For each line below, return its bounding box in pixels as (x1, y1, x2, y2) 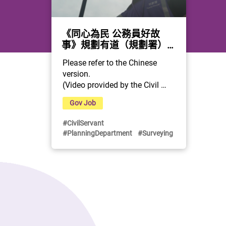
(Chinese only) (62, 49, 123, 62)
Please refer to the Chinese (63, 56, 157, 68)
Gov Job (70, 98, 96, 108)
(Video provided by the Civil (63, 79, 159, 90)
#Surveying (138, 128, 174, 138)
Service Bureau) (63, 90, 119, 101)
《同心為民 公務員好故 (62, 27, 160, 40)
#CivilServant (63, 118, 104, 128)
